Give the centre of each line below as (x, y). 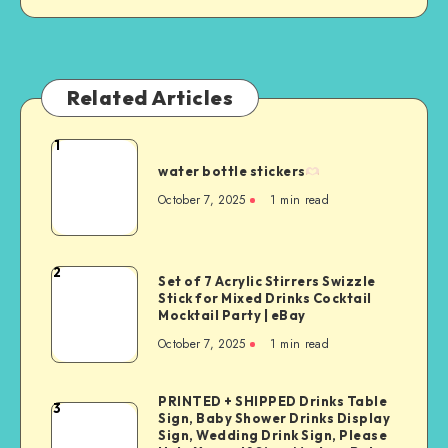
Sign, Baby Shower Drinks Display (274, 417)
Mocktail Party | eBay (232, 315)
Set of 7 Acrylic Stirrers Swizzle (267, 281)
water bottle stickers (232, 171)
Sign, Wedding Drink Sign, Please (272, 434)
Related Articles (150, 97)
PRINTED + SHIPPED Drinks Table (272, 400)
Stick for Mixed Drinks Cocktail (265, 298)
